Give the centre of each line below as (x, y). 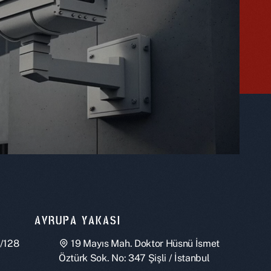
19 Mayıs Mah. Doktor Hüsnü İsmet (145, 243)
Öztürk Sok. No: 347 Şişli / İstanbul (134, 258)
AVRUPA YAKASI (78, 220)
